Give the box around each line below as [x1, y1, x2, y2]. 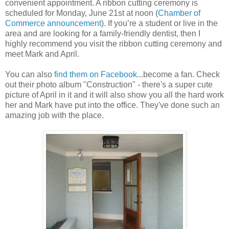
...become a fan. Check [137, 70, 220, 79]
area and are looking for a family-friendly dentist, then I [5, 29, 200, 38]
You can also [5, 70, 54, 79]
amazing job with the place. [5, 110, 104, 120]
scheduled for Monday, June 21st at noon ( [5, 8, 158, 17]
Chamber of [158, 8, 200, 17]
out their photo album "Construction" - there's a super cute [5, 80, 213, 89]
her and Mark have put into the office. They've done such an [5, 100, 220, 109]
